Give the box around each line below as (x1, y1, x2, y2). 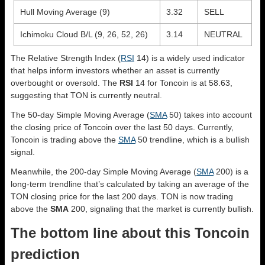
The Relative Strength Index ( (11, 53, 121, 63)
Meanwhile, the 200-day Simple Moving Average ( (11, 166, 196, 176)
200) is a (214, 166, 248, 176)
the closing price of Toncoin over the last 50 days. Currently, (11, 122, 234, 132)
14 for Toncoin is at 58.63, (133, 77, 232, 88)
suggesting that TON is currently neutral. (11, 90, 162, 100)
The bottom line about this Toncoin (11, 224, 250, 241)
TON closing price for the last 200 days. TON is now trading (11, 191, 233, 201)
